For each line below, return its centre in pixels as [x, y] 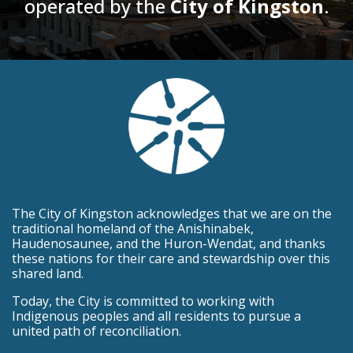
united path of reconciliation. [97, 331]
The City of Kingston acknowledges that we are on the [172, 213]
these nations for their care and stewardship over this [171, 258]
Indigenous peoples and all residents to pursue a [156, 316]
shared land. [48, 273]
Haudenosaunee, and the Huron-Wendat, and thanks [169, 243]
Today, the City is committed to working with [143, 301]
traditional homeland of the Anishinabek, [133, 228]
